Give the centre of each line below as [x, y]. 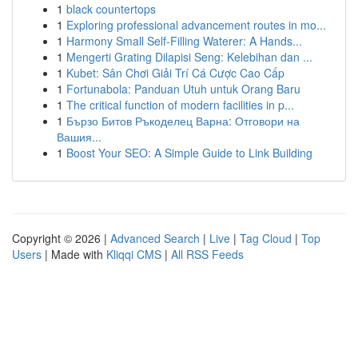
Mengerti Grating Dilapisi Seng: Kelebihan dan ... [189, 57]
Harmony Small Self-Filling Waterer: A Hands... [184, 41]
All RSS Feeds [207, 254]
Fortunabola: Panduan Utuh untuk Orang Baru [183, 89]
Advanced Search [155, 238]
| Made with [74, 254]
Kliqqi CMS [134, 254]
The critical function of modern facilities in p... [180, 105]
